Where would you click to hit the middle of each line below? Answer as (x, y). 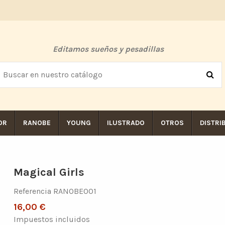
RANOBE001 (75, 191)
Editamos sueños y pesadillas (108, 49)
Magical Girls (49, 173)
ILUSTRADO (126, 123)
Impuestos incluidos (52, 219)
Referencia (33, 191)
